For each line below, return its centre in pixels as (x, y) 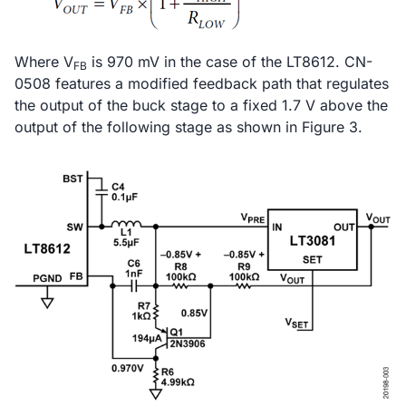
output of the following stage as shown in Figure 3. (188, 126)
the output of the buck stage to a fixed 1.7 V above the (201, 105)
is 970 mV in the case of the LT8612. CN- (230, 61)
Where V (44, 61)
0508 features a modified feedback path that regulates (202, 83)
